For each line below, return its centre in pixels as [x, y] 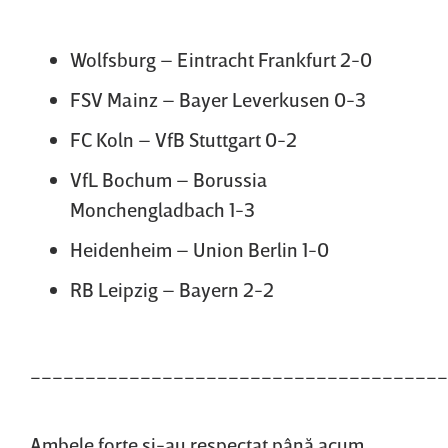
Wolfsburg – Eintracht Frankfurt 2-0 [221, 58]
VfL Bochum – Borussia [168, 178]
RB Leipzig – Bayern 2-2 [172, 288]
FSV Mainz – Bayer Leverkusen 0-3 [218, 98]
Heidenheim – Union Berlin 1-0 [199, 248]
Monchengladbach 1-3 [162, 208]
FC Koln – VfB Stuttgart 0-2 [183, 138]
